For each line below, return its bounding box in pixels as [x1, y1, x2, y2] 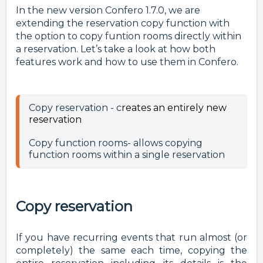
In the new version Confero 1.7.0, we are [16, 5, 200, 16]
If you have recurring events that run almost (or [16, 232, 247, 244]
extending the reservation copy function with [16, 18, 230, 29]
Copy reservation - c [29, 102, 122, 114]
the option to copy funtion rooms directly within [16, 31, 241, 42]
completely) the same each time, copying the [16, 245, 247, 257]
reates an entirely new [122, 102, 227, 114]
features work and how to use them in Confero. [16, 56, 241, 68]
